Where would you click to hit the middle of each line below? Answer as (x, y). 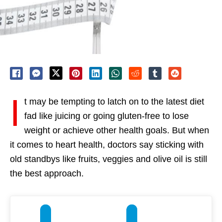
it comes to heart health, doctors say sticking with (107, 145)
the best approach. (47, 174)
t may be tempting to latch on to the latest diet (114, 102)
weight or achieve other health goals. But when (117, 131)
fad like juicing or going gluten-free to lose (107, 116)
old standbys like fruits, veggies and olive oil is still (109, 159)
